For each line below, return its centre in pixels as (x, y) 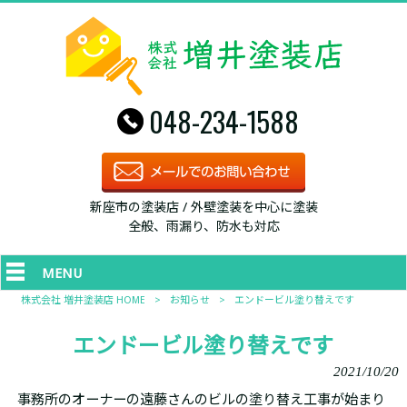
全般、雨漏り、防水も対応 (203, 226)
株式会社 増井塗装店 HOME (84, 300)
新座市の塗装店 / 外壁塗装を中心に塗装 (203, 207)
